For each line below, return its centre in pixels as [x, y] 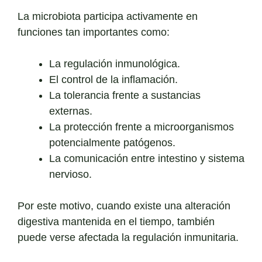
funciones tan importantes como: [94, 32]
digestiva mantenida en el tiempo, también [116, 222]
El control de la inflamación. [113, 80]
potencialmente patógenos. [112, 143]
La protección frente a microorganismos [142, 127]
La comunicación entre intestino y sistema [147, 159]
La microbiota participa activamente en [108, 17]
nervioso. [70, 175]
